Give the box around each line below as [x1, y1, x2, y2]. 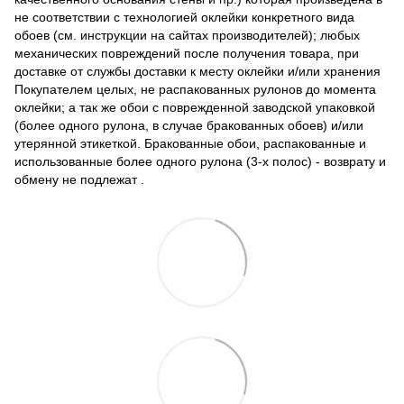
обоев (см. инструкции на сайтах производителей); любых [14, 27, 360, 42]
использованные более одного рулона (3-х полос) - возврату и [14, 153, 386, 169]
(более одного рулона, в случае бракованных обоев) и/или [14, 117, 363, 133]
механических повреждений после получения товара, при [14, 45, 359, 60]
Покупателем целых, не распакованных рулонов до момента [14, 81, 376, 96]
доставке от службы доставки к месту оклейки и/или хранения [14, 63, 381, 78]
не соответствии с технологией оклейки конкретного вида [14, 9, 354, 24]
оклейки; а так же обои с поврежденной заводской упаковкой [14, 99, 375, 115]
